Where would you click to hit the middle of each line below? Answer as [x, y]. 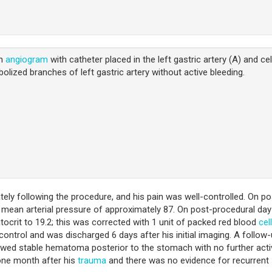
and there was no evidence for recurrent [188, 260]
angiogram [27, 59]
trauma [92, 260]
